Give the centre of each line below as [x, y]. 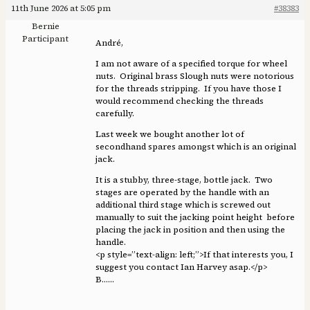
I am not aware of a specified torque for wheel [191, 64]
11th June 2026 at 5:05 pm [61, 9]
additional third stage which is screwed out [183, 205]
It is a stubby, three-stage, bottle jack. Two [184, 180]
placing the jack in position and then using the [190, 230]
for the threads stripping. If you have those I [189, 89]
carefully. [115, 114]
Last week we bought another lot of [170, 135]
